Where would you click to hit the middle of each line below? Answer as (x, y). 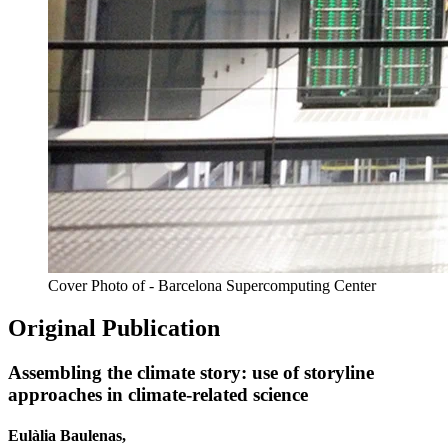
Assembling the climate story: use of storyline (191, 372)
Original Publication (114, 328)
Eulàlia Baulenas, (67, 436)
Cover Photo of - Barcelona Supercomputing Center (212, 286)
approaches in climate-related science (158, 394)
